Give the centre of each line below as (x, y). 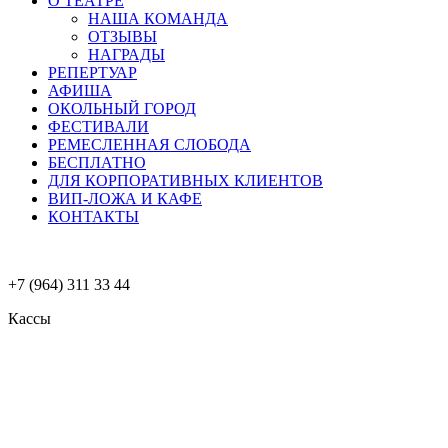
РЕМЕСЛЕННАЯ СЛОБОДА (149, 144)
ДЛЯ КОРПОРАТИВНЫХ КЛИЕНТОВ (185, 180)
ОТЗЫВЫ (122, 36)
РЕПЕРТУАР (92, 72)
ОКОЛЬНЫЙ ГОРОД (122, 108)
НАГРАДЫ (126, 54)
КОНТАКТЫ (93, 216)
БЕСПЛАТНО (97, 162)
